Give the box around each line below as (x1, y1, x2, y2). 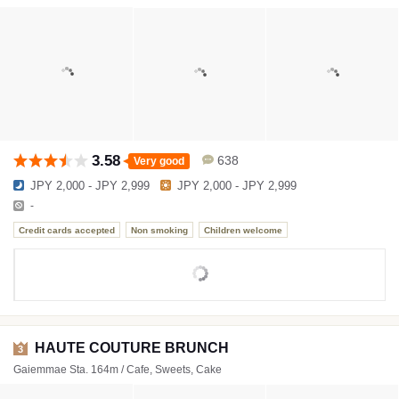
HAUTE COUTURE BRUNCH (35, 340, 229, 355)
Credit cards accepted (19, 224, 115, 235)
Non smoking (131, 224, 188, 235)
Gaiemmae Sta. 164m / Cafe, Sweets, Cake (13, 363, 222, 376)
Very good (134, 155, 184, 167)
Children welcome (204, 224, 282, 235)
